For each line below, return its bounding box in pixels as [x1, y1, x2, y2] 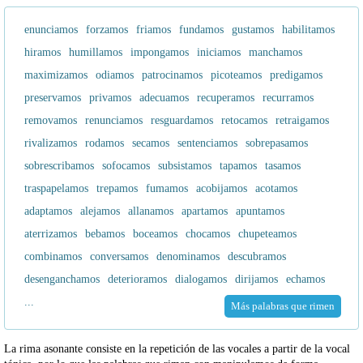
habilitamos [282, 23, 335, 36]
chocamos [186, 228, 230, 241]
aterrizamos [24, 228, 77, 241]
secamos [132, 137, 169, 150]
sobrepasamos [246, 137, 308, 150]
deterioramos [108, 273, 167, 286]
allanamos [128, 205, 173, 218]
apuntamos [236, 205, 284, 218]
